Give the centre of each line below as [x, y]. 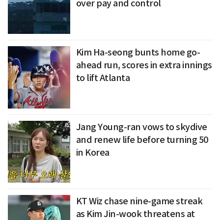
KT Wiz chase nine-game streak [139, 201]
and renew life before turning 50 [142, 139]
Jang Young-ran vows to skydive [141, 127]
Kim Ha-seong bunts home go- [138, 53]
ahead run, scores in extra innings [144, 65]
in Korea [93, 152]
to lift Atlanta [103, 78]
